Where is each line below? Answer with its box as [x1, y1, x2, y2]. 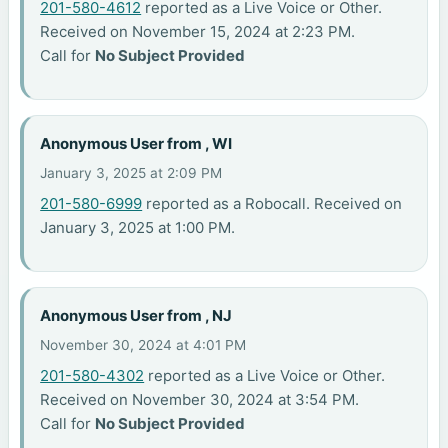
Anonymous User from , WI [40, 133, 233, 153]
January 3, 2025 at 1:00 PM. [40, 218, 236, 237]
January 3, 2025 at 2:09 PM [40, 165, 223, 181]
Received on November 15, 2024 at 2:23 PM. [40, 22, 356, 42]
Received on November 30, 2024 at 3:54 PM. [40, 389, 360, 409]
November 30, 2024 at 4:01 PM [40, 336, 247, 353]
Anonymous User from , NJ [40, 305, 233, 325]
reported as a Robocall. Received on [142, 194, 403, 213]
